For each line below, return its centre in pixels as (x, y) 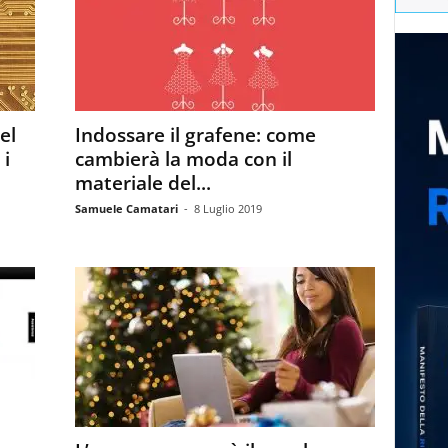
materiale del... (142, 183)
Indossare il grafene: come (195, 135)
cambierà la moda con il (183, 159)
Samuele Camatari (126, 208)
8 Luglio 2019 (227, 208)
